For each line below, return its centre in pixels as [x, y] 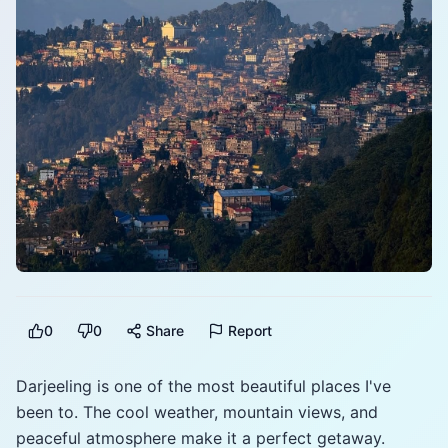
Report [250, 330]
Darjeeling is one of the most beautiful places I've [203, 386]
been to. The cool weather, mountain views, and [197, 412]
